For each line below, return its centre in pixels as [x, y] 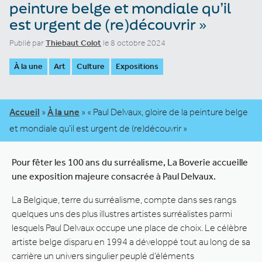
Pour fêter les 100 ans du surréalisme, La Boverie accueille [130, 162]
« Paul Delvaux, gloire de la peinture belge [168, 112]
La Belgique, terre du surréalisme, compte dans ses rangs [124, 199]
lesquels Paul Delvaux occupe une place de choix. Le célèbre [130, 227]
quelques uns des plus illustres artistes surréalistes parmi [122, 213]
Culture [91, 66]
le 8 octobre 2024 [133, 43]
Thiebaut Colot [73, 43]
